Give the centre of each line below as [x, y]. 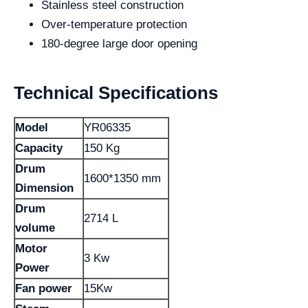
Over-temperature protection [114, 24]
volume [35, 228]
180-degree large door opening [119, 44]
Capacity [39, 148]
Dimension [44, 188]
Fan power [44, 288]
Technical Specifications [116, 93]
